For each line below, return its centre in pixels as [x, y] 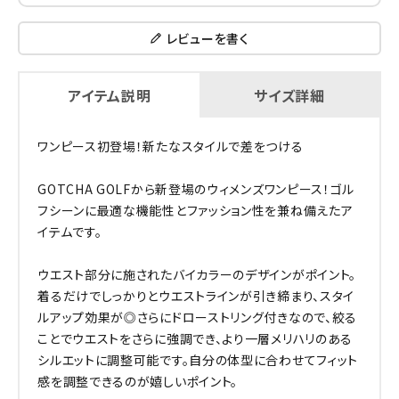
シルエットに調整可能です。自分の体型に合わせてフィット [198, 359]
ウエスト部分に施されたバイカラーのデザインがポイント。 [197, 274]
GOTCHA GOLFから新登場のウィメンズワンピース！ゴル [196, 188]
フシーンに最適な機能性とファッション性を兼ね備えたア [195, 210]
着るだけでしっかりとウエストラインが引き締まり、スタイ [196, 295]
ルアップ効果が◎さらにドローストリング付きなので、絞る [198, 317]
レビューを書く [208, 38]
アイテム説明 [110, 95]
